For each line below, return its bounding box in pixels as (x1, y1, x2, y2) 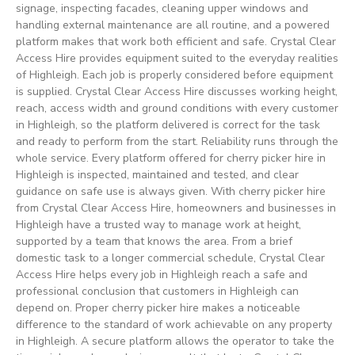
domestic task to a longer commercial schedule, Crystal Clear (16, 250, 325, 266)
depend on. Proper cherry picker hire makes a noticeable (16, 300, 300, 316)
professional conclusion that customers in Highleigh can (16, 284, 299, 300)
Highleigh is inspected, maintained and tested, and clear (16, 167, 299, 183)
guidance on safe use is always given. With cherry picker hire (16, 184, 326, 200)
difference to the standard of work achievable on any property (16, 317, 332, 333)
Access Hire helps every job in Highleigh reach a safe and (16, 267, 307, 283)
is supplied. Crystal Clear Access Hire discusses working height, (16, 84, 338, 100)
